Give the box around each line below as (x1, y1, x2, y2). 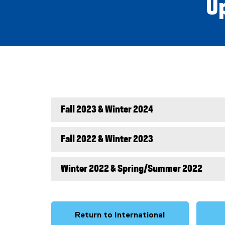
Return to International (75, 211, 165, 219)
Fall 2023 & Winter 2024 (61, 104, 153, 115)
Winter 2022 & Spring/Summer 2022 (61, 164, 202, 174)
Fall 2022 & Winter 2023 (61, 134, 153, 144)
